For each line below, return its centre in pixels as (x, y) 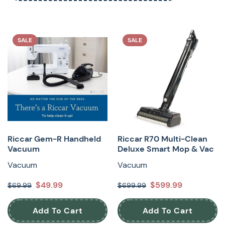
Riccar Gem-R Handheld (54, 139)
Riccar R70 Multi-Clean (162, 139)
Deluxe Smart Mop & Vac (166, 149)
